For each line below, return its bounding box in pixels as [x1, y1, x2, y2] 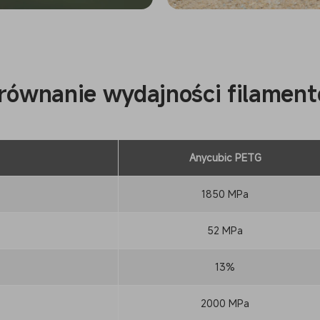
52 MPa [207, 224, 243, 238]
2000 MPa [201, 296, 249, 311]
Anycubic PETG [189, 151, 261, 165]
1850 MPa [201, 187, 249, 201]
